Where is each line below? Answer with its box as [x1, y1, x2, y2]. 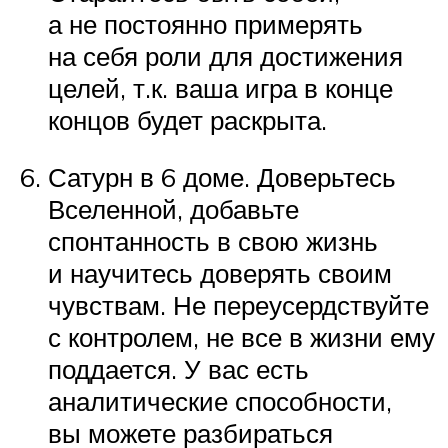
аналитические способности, [48, 385, 392, 418]
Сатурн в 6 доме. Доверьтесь [48, 161, 396, 194]
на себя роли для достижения [48, 39, 403, 72]
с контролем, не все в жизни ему [48, 321, 435, 354]
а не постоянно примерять [48, 7, 363, 40]
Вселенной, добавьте [48, 193, 299, 226]
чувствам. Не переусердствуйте [48, 289, 429, 322]
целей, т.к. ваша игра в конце [48, 71, 393, 104]
